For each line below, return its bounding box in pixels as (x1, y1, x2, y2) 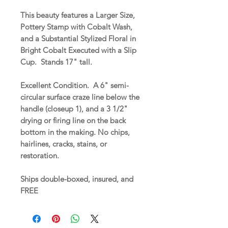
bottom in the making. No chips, (20, 127, 130, 137)
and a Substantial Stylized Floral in (20, 33, 136, 43)
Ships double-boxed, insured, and (20, 174, 133, 184)
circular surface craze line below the (20, 92, 139, 102)
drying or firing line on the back (20, 115, 126, 125)
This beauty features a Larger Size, (20, 10, 135, 20)
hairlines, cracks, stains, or (20, 138, 107, 149)
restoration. (20, 150, 61, 160)
